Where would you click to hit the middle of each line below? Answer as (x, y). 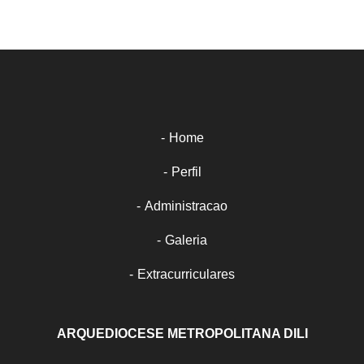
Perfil (186, 171)
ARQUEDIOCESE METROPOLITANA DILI (182, 333)
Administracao (186, 206)
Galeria (186, 240)
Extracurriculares (186, 274)
